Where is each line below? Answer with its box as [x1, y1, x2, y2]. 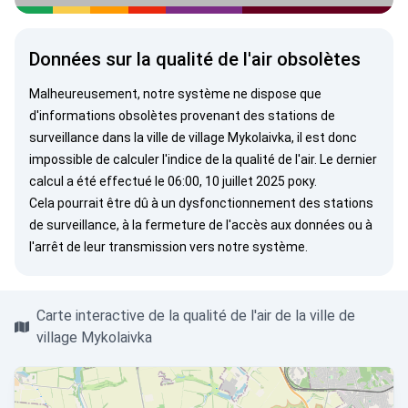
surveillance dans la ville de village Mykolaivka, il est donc [29, 130, 357, 145]
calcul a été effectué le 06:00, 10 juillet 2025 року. [29, 174, 317, 189]
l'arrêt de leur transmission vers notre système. [29, 240, 308, 254]
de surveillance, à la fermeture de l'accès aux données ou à [29, 218, 372, 232]
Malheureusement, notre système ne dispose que [29, 87, 321, 101]
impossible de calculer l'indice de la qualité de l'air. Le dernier [29, 152, 377, 167]
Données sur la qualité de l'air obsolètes [29, 48, 361, 70]
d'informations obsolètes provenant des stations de [29, 108, 335, 123]
